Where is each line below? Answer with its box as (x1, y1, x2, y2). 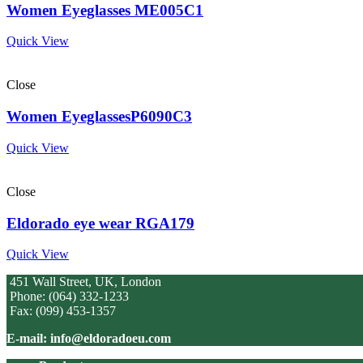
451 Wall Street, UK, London (6, 275, 161, 289)
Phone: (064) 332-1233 (6, 289, 129, 304)
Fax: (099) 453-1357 (6, 304, 116, 318)
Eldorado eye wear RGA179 (6, 214, 194, 232)
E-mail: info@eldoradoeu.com (6, 331, 171, 346)
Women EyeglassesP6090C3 (6, 108, 192, 126)
